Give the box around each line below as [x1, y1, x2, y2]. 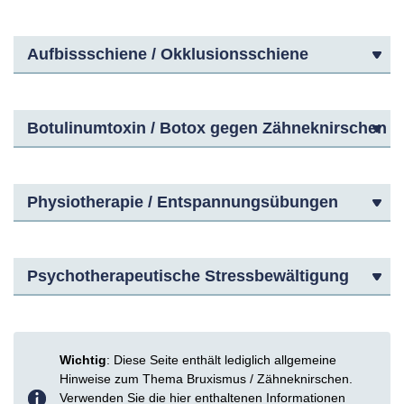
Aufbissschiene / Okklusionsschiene [27, 45, 308, 63]
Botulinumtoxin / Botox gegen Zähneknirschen [27, 119, 387, 137]
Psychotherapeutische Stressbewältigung [27, 267, 349, 285]
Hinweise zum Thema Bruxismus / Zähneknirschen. [60, 372, 353, 386]
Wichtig [60, 353, 106, 367]
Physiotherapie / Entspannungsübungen [27, 193, 338, 211]
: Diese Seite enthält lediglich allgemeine [106, 353, 336, 367]
